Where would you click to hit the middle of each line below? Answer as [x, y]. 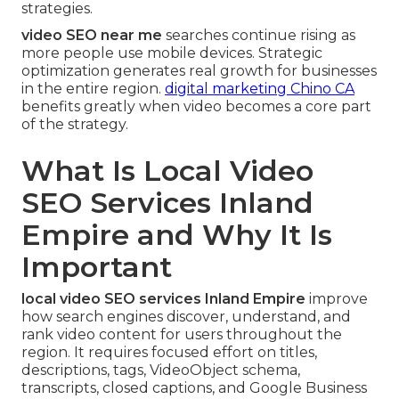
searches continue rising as [259, 36]
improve [337, 299]
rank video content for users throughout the [182, 335]
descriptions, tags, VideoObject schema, [161, 370]
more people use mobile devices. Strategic [172, 53]
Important [97, 267]
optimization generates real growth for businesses [199, 71]
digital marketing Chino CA [260, 89]
